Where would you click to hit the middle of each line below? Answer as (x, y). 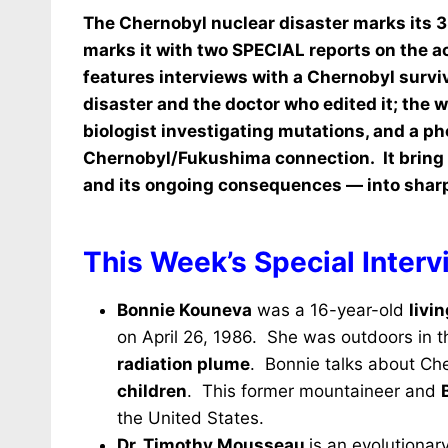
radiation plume (183, 364)
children (152, 391)
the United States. (190, 418)
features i (123, 77)
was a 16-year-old (330, 310)
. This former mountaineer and (314, 391)
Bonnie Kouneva (184, 310)
